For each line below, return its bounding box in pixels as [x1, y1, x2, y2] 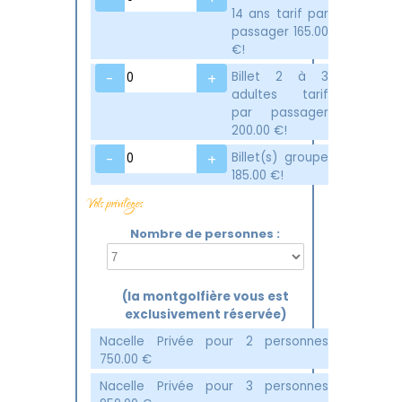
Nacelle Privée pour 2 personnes [100, 333, 328, 350]
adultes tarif [232, 86, 328, 103]
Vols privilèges [86, 195, 143, 215]
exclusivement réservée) [124, 306, 286, 323]
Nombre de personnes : [130, 225, 280, 242]
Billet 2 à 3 [232, 68, 328, 85]
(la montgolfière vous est [121, 288, 289, 305]
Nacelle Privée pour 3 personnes [100, 378, 328, 395]
